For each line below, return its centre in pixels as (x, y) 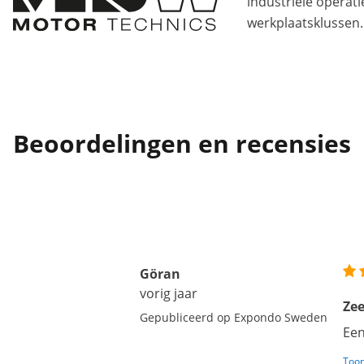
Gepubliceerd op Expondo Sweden (234, 317)
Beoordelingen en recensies (182, 143)
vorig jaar (169, 293)
